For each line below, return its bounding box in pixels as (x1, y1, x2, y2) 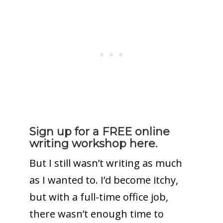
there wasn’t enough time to (29, 207, 164, 221)
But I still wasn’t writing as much (29, 156, 182, 170)
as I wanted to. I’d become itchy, (29, 173, 178, 187)
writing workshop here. (29, 136, 157, 150)
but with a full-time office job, (29, 190, 168, 204)
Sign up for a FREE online (29, 124, 170, 138)
